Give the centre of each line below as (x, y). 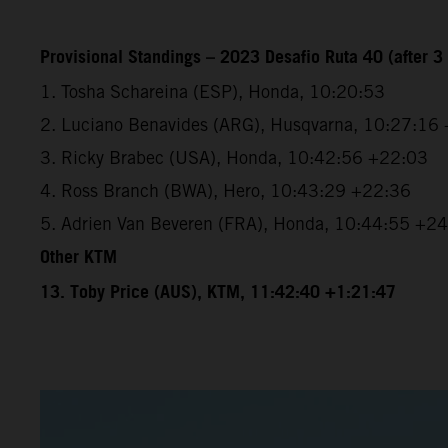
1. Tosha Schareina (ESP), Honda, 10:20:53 (212, 91)
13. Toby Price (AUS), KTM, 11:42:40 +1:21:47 (218, 292)
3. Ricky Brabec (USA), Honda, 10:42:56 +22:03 (234, 157)
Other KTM (78, 257)
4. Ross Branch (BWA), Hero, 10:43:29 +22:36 (225, 190)
